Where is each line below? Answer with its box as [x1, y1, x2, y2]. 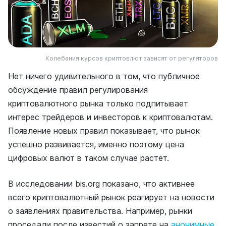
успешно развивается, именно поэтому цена [8, 139, 184, 150]
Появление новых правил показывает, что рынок [8, 126, 200, 136]
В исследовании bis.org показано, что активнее [8, 179, 195, 189]
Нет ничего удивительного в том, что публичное [8, 71, 200, 82]
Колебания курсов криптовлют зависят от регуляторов [45, 54, 218, 63]
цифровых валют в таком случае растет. [8, 153, 169, 163]
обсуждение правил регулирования [8, 85, 148, 95]
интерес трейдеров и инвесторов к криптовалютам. [8, 112, 213, 123]
